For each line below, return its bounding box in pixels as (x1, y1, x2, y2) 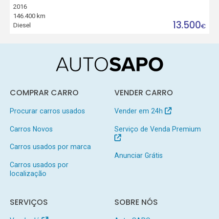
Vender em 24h (114, 107, 165, 115)
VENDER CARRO (114, 87, 173, 98)
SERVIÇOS (9, 197, 48, 207)
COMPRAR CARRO (9, 87, 79, 98)
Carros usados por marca (9, 143, 91, 151)
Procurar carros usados (9, 107, 85, 115)
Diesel (13, 22, 31, 29)
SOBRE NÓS (114, 197, 158, 207)
